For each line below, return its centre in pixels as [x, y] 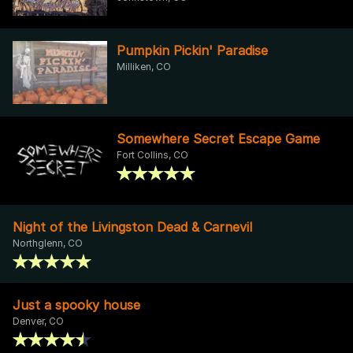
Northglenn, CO [48, 243]
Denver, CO [38, 321]
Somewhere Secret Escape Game [218, 138]
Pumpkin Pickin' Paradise [192, 50]
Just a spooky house [76, 305]
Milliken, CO [144, 66]
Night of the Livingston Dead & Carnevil [132, 227]
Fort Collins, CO [152, 154]
